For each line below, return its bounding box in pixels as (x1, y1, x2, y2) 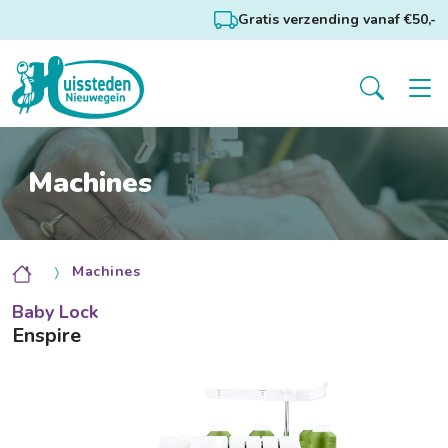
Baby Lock (12, 300, 98, 324)
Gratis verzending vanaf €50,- (238, 10, 436, 29)
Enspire (12, 322, 81, 349)
